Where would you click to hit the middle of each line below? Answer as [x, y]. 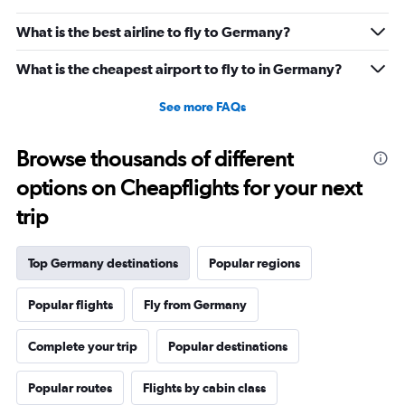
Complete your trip [83, 346]
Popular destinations [228, 346]
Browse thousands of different [155, 158]
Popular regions [254, 263]
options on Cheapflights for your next [189, 187]
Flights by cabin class [204, 387]
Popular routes [70, 387]
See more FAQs [202, 106]
